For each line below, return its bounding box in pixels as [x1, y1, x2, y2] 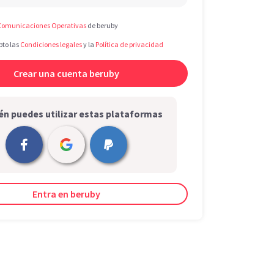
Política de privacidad [95, 40, 163, 49]
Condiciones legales [20, 40, 82, 49]
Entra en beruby [32, 188, 100, 200]
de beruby [86, 21, 118, 30]
